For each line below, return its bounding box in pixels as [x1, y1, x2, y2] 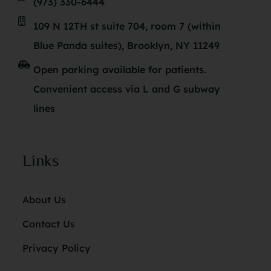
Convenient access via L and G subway [33, 83, 220, 96]
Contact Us [22, 218, 75, 230]
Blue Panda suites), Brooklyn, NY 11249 [33, 39, 220, 52]
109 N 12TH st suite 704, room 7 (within [33, 20, 221, 33]
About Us [22, 194, 66, 206]
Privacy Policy [22, 242, 91, 255]
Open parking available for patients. [33, 64, 206, 76]
